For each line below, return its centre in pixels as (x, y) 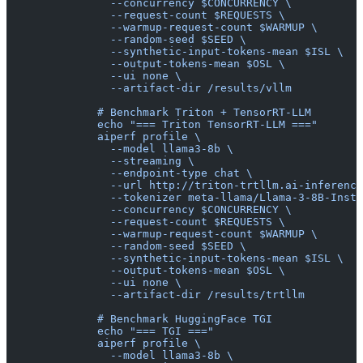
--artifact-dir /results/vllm (149, 88)
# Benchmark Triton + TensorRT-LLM (159, 112)
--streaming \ (100, 160)
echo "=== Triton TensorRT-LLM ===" (162, 124)
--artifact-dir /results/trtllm (156, 294)
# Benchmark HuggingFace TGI (139, 318)
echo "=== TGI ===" (110, 331)
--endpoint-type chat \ (130, 173)
